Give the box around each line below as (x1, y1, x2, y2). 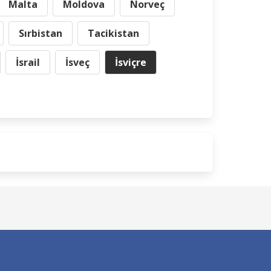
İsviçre (115, 56, 146, 69)
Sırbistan (19, 27, 62, 40)
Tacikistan (88, 27, 139, 40)
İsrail (16, 56, 40, 69)
